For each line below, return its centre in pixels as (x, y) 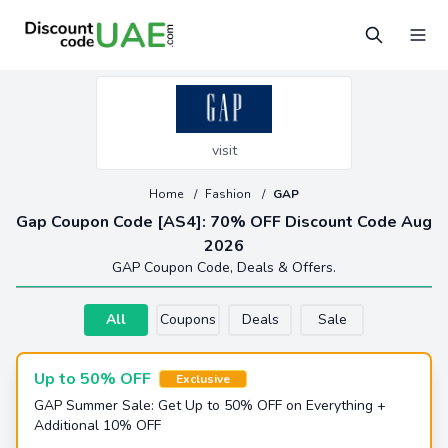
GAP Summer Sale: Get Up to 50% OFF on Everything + (210, 405)
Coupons (188, 319)
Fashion (229, 194)
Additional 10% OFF (97, 425)
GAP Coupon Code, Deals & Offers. (224, 267)
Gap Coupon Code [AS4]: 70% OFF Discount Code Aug (224, 222)
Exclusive (203, 379)
